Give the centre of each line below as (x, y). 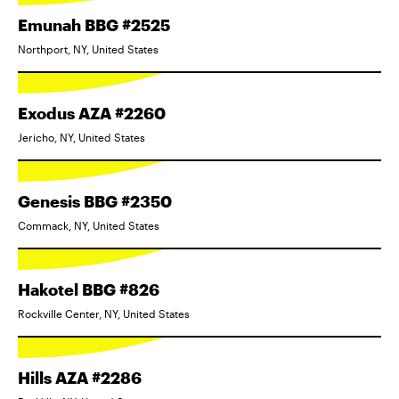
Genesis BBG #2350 (95, 201)
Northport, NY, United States (88, 49)
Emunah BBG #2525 (94, 24)
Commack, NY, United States (89, 225)
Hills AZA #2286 (80, 377)
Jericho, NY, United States (81, 137)
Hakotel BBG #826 (89, 289)
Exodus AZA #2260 (92, 113)
